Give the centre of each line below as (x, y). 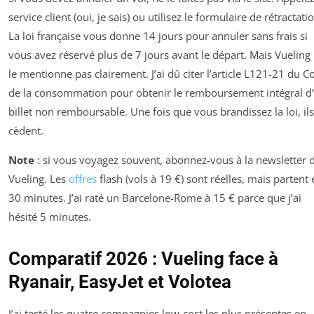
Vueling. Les (39, 178)
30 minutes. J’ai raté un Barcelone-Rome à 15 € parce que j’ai (155, 197)
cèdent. (26, 130)
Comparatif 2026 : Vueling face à (143, 258)
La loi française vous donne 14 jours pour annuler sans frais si (158, 35)
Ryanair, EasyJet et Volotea (120, 281)
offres (83, 178)
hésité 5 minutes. (50, 216)
